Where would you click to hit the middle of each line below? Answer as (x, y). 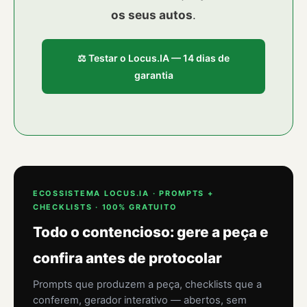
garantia (153, 75)
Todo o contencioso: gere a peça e (151, 232)
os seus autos (152, 15)
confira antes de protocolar (127, 258)
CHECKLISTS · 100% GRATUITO (105, 207)
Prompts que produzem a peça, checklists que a (147, 285)
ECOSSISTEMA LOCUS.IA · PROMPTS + (123, 194)
